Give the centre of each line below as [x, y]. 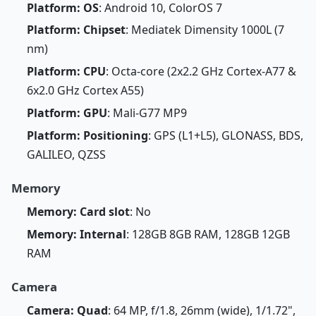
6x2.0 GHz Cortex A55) [85, 91]
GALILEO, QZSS [66, 154]
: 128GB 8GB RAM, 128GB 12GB [208, 234]
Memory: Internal [76, 234]
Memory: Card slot [78, 212]
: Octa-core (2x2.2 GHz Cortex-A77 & [201, 72]
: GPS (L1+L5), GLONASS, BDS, [225, 135]
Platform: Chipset [76, 30]
